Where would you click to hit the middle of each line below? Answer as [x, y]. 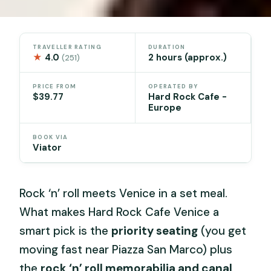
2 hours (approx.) [188, 57]
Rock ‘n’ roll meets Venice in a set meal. [124, 193]
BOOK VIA [51, 137]
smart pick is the [66, 230]
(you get [222, 230]
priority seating [155, 230]
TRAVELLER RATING [67, 47]
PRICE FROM [55, 87]
